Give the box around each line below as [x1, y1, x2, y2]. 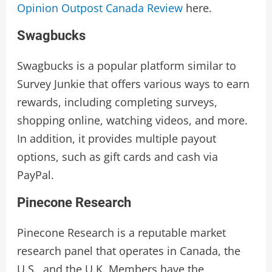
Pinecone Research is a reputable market [16, 225, 226, 240]
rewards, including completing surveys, [16, 95, 217, 110]
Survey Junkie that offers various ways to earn [16, 76, 250, 92]
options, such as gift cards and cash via [16, 149, 218, 165]
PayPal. [16, 168, 54, 183]
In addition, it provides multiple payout [16, 131, 216, 146]
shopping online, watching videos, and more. [16, 113, 248, 128]
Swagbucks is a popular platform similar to [16, 58, 236, 73]
